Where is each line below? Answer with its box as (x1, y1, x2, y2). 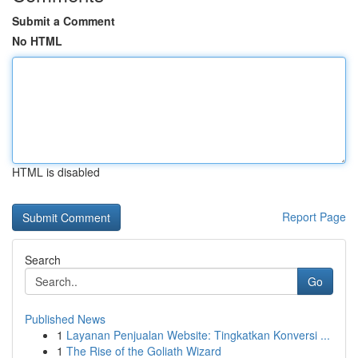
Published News (25, 311, 105, 327)
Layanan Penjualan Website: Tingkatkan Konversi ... (66, 327, 330, 343)
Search (25, 252, 61, 268)
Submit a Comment (12, 13, 115, 29)
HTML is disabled (12, 164, 100, 180)
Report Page (282, 209, 346, 225)
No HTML (12, 33, 62, 49)
